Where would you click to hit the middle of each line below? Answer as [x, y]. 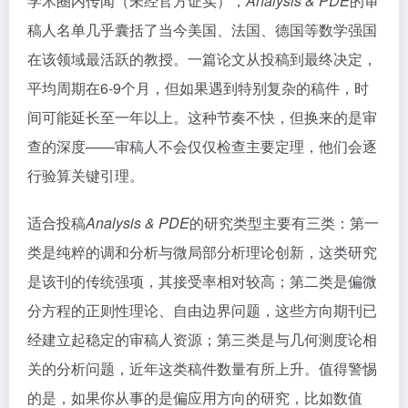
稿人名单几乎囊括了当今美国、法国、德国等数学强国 [202, 30]
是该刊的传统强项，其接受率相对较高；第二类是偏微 [202, 281]
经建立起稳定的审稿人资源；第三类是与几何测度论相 [202, 339]
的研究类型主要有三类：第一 [284, 223]
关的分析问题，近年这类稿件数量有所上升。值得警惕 [202, 368]
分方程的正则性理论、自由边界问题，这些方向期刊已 [202, 310]
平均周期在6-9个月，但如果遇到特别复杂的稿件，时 [198, 88]
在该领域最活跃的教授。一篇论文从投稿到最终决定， [202, 59]
